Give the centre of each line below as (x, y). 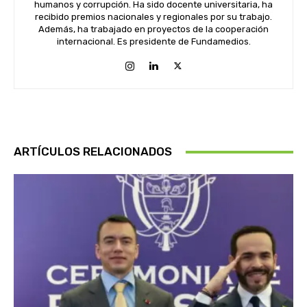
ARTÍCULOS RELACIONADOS (93, 152)
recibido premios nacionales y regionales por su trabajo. (153, 17)
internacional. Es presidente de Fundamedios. (153, 42)
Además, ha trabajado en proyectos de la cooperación (153, 29)
